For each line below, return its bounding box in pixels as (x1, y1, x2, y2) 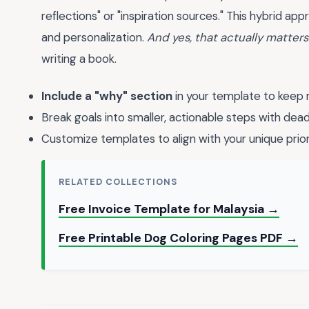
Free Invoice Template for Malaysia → (59, 201, 279, 217)
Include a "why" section (41, 88, 172, 104)
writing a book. (41, 50, 117, 66)
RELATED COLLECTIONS (59, 176, 178, 188)
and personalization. (41, 29, 147, 45)
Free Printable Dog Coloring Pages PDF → (59, 230, 298, 246)
